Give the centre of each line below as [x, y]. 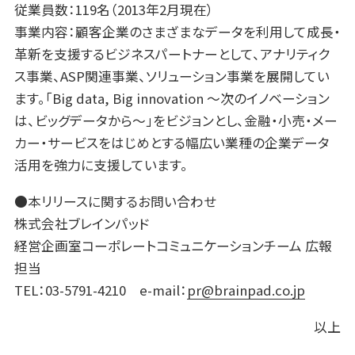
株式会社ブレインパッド [82, 223]
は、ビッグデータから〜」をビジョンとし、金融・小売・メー [176, 120]
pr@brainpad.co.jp [246, 290]
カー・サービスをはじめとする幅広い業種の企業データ [172, 142]
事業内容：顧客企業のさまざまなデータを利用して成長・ [177, 31]
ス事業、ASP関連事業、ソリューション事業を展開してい [172, 76]
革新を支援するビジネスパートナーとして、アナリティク [172, 53]
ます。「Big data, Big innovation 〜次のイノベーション [172, 98]
